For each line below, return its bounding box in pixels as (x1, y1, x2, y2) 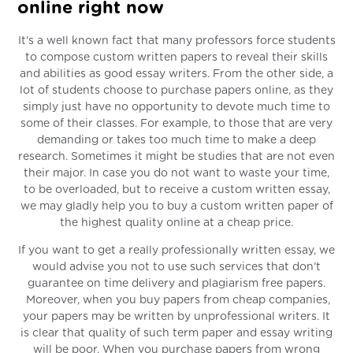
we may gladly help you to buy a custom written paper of (20, 200, 333, 212)
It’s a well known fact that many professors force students (17, 35, 336, 46)
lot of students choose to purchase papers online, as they (20, 84, 333, 96)
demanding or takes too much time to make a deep (37, 134, 316, 146)
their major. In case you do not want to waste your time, (24, 167, 329, 179)
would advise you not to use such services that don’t (32, 261, 321, 273)
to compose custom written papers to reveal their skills (25, 51, 328, 63)
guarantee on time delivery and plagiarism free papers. (28, 277, 325, 289)
